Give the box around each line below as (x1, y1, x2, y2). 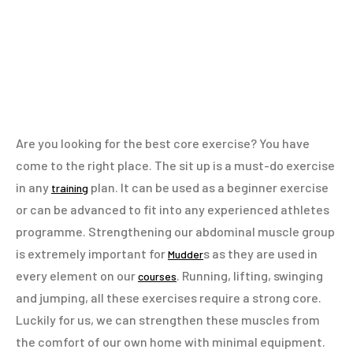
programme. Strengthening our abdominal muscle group (16, 224, 335, 239)
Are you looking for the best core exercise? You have (16, 136, 310, 150)
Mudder (168, 247, 203, 261)
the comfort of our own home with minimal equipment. (16, 334, 325, 349)
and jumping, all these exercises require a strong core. (16, 290, 321, 305)
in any (16, 180, 51, 195)
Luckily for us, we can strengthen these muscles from (16, 312, 320, 327)
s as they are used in (203, 246, 318, 261)
